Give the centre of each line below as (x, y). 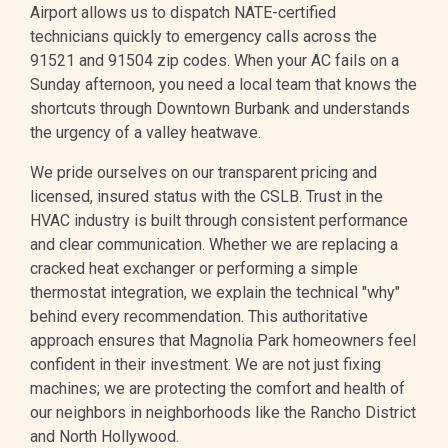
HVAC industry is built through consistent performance (219, 221)
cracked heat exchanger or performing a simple (194, 269)
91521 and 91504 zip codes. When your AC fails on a (214, 61)
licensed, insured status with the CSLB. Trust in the (206, 197)
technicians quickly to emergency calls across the (203, 37)
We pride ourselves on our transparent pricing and (203, 173)
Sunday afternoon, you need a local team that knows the (223, 85)
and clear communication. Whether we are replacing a (214, 245)
